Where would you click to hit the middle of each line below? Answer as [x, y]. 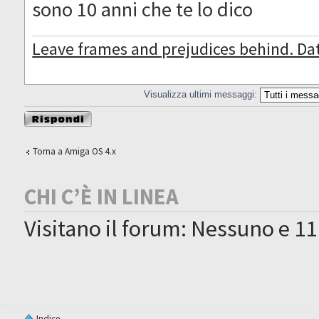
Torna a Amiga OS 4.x [75, 151]
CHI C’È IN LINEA [102, 196]
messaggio [46, 129]
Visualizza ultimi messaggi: [202, 94]
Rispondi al [47, 117]
